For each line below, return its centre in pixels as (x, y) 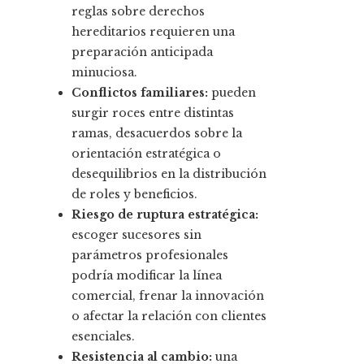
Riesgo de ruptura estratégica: (165, 215)
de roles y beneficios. (134, 195)
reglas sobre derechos (138, 12)
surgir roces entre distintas (153, 113)
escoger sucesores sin (136, 235)
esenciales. (103, 337)
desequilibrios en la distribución (169, 174)
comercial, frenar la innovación (168, 296)
